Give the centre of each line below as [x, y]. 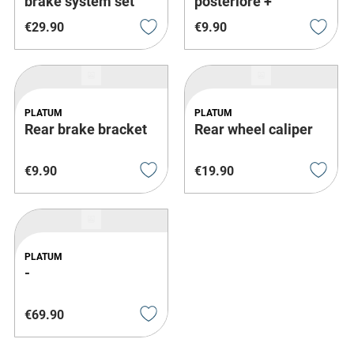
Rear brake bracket [86, 130]
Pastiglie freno [242, 17]
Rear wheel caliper [254, 130]
